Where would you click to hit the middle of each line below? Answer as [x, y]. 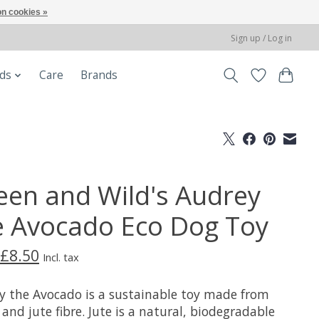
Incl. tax [61, 257]
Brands [99, 75]
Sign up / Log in [262, 38]
